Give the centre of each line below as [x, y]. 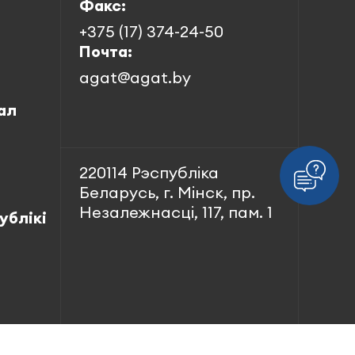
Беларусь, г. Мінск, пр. [167, 192]
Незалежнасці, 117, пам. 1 [176, 212]
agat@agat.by [135, 77]
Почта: [106, 51]
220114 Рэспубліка [149, 172]
